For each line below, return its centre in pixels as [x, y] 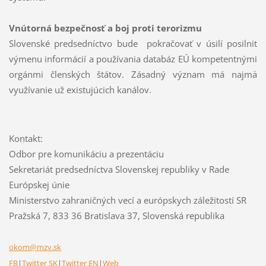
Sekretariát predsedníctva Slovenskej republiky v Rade [119, 169]
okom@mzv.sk [35, 247]
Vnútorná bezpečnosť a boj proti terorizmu [105, 28]
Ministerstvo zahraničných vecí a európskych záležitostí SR [127, 200]
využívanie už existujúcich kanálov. [80, 90]
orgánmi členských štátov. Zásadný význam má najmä [133, 75]
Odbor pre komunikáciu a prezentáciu [86, 153]
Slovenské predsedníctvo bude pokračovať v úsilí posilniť [133, 44]
